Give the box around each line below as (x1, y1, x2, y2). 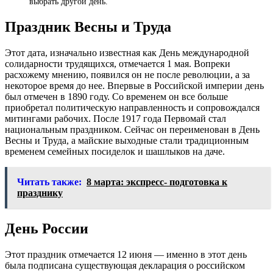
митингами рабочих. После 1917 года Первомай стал (5, 113, 226, 124)
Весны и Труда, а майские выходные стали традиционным (5, 135, 249, 146)
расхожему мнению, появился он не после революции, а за (5, 69, 250, 80)
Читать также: (17, 177, 82, 188)
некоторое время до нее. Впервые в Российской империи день (5, 80, 264, 91)
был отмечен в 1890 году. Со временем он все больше (5, 91, 228, 102)
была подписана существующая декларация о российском (5, 260, 245, 271)
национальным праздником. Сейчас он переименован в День (5, 124, 260, 135)
